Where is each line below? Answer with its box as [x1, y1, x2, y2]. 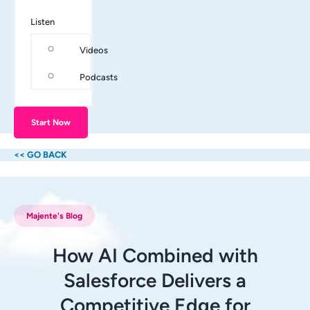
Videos [80, 45, 108, 56]
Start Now [31, 118, 71, 128]
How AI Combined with [52, 244, 258, 268]
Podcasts [80, 72, 118, 83]
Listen [30, 17, 55, 28]
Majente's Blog [26, 211, 82, 221]
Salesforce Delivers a [64, 268, 246, 293]
